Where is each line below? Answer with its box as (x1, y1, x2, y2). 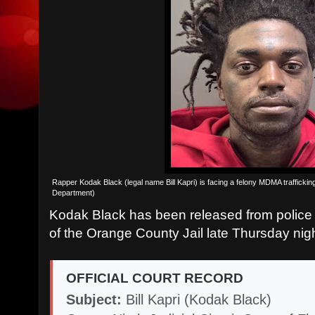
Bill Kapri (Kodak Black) (122, 291, 272, 307)
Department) (52, 188, 96, 197)
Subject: (66, 291, 122, 307)
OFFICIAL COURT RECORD (66, 270, 244, 285)
